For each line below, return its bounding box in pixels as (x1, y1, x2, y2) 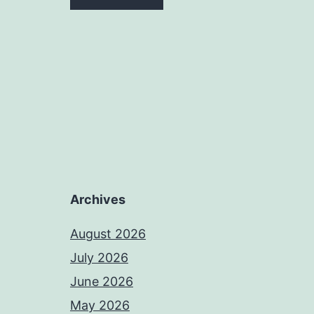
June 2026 (70, 274, 133, 289)
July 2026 (70, 250, 128, 265)
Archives (70, 192, 125, 207)
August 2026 (70, 226, 146, 241)
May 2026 (70, 298, 130, 313)
